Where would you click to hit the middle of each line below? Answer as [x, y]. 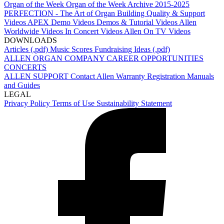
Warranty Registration [151, 76]
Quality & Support [176, 13]
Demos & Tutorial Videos [138, 22]
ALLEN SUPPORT [37, 76]
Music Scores [72, 49]
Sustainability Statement [134, 103]
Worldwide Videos [34, 31]
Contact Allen [93, 76]
